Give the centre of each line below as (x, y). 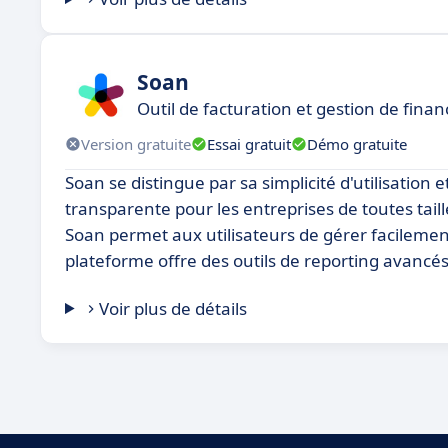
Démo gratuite (357, 143)
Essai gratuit (249, 143)
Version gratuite (136, 143)
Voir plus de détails (173, 308)
